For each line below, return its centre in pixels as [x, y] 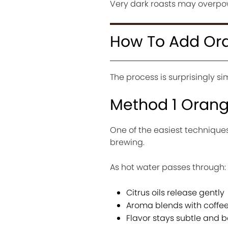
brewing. [127, 142]
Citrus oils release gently [175, 193]
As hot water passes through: [168, 167]
